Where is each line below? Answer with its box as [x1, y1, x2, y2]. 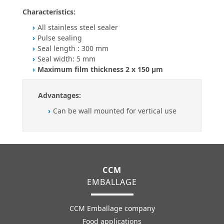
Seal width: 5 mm [37, 53, 95, 63]
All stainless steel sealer [37, 22, 118, 32]
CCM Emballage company [69, 203, 155, 213]
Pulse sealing [37, 32, 82, 42]
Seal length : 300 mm [37, 43, 108, 53]
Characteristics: [22, 6, 75, 16]
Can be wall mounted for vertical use [53, 105, 176, 115]
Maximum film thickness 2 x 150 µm [37, 64, 165, 74]
